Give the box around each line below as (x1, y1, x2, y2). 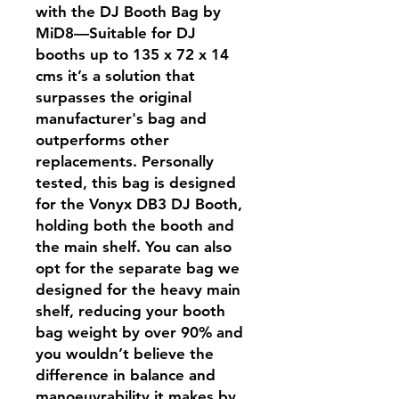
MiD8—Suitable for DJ (36, 24, 196, 42)
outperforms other (36, 131, 169, 149)
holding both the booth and (36, 216, 234, 234)
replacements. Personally (36, 152, 214, 170)
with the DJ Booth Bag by (36, 3, 221, 20)
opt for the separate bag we (36, 259, 240, 277)
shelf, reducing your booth (36, 302, 225, 320)
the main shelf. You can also (36, 238, 232, 256)
